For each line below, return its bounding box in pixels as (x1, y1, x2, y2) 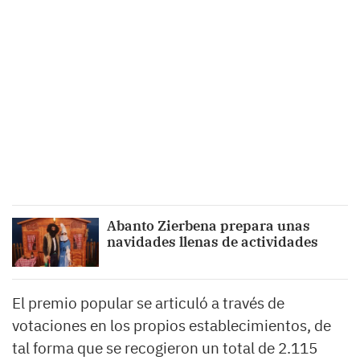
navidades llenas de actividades (107, 233, 319, 252)
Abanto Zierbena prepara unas (107, 217, 311, 235)
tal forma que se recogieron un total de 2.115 (12, 337, 317, 358)
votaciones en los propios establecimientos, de (12, 315, 331, 335)
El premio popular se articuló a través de (12, 292, 284, 313)
